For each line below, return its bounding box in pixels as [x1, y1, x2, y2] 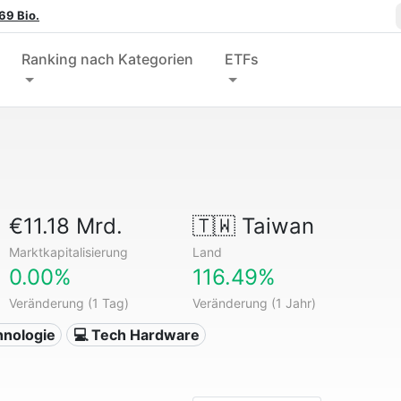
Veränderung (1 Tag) [9, 295, 130, 311]
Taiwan [235, 213, 314, 239]
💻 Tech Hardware [73, 326, 200, 344]
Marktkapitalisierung [9, 244, 129, 260]
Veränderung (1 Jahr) [192, 295, 316, 311]
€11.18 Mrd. [9, 213, 124, 239]
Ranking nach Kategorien [21, 50, 194, 68]
